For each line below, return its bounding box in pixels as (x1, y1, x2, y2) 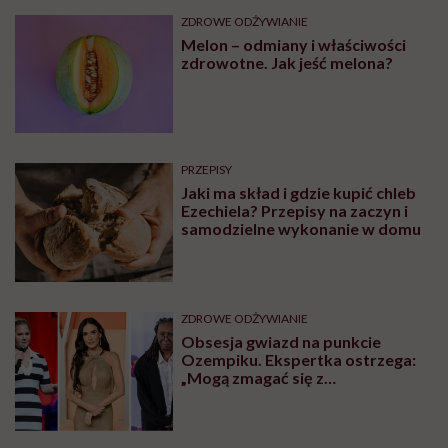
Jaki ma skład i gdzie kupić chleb (181, 183, 417, 203)
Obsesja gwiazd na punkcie (181, 332, 382, 352)
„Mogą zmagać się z (181, 368, 325, 388)
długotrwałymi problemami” (181, 386, 393, 406)
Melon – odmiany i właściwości (181, 34, 407, 54)
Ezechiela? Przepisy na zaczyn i (181, 201, 409, 221)
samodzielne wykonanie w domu (181, 219, 422, 239)
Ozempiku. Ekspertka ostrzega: (181, 350, 417, 370)
